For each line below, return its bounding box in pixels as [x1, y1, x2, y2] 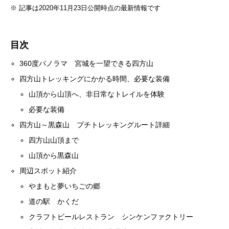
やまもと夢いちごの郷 [29, 182, 101, 191]
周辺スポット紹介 [19, 167, 77, 175]
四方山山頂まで [29, 136, 79, 145]
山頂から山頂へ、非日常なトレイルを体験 [29, 90, 165, 99]
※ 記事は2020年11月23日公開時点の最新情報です [10, 4, 161, 12]
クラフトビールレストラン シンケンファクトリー [29, 213, 194, 221]
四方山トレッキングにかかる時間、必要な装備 [19, 75, 170, 83]
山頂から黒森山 [29, 151, 79, 160]
